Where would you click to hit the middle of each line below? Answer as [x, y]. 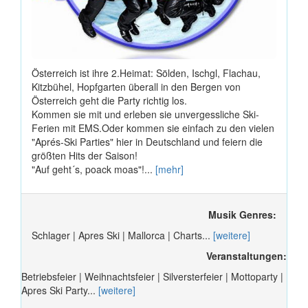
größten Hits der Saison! [85, 155]
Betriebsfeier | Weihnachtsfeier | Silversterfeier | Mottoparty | [152, 276]
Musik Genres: [242, 214]
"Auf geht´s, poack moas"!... [93, 169]
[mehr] [169, 169]
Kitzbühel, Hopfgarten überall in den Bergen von [136, 86]
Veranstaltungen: [246, 255]
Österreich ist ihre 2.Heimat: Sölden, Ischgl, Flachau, [146, 73]
